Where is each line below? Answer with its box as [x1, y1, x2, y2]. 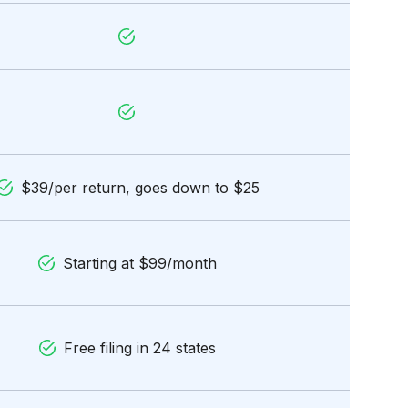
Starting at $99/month [63, 254, 217, 272]
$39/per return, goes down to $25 [20, 178, 260, 197]
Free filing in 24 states [64, 339, 216, 357]
